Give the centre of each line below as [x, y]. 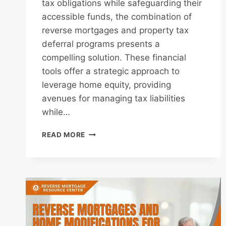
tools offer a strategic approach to [111, 71]
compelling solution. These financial [114, 58]
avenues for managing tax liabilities [114, 99]
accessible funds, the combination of [117, 17]
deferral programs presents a [101, 44]
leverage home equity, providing [106, 85]
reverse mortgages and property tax [115, 31]
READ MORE [64, 135]
